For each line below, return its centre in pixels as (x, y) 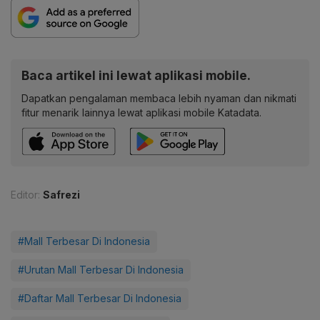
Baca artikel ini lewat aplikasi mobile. (136, 75)
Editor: (25, 194)
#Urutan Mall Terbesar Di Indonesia (101, 269)
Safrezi (61, 194)
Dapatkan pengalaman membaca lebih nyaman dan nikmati (159, 98)
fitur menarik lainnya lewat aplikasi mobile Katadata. (141, 112)
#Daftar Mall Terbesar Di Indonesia (100, 298)
